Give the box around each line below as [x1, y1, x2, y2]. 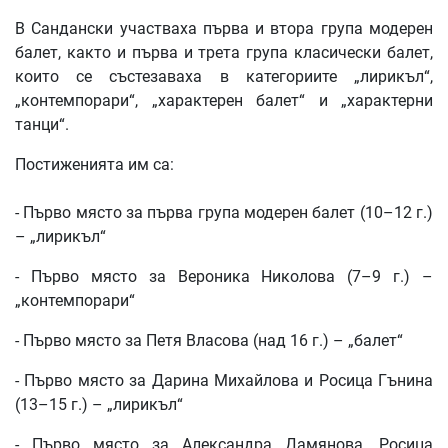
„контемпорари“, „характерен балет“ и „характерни [15, 91, 433, 111]
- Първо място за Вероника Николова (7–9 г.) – [15, 267, 433, 287]
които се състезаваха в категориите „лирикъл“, [15, 67, 433, 87]
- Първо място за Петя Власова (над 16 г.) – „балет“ [15, 331, 403, 351]
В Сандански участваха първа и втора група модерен [15, 19, 433, 39]
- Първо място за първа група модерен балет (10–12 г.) [15, 203, 433, 223]
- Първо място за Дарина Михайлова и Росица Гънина [15, 371, 433, 391]
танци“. [15, 115, 69, 135]
